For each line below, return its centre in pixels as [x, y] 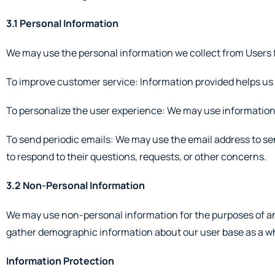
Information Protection [60, 261]
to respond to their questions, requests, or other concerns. [136, 157]
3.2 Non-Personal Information [76, 186]
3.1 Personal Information [62, 24]
